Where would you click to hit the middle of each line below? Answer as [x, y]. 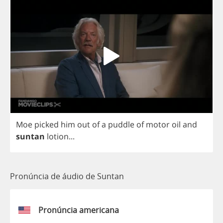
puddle [121, 124]
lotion [58, 136]
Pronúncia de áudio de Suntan [67, 176]
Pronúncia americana [79, 210]
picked [47, 124]
